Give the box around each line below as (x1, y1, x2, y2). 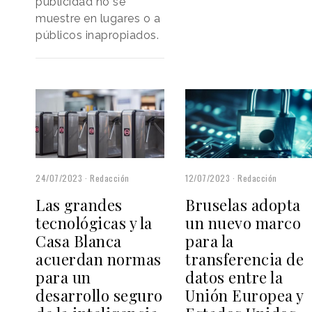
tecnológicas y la (36, 212, 153, 233)
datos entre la (185, 266, 283, 288)
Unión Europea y (185, 284, 304, 306)
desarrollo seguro (36, 284, 163, 306)
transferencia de (185, 248, 304, 270)
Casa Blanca (36, 230, 122, 251)
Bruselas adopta (185, 194, 301, 215)
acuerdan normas (36, 248, 162, 270)
